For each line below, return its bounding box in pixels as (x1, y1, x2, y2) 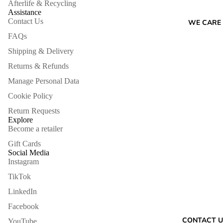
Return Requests (8, 107, 60, 115)
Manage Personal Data (8, 77, 79, 86)
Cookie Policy (8, 92, 53, 101)
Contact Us (8, 17, 43, 26)
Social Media (8, 148, 49, 157)
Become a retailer (8, 124, 63, 133)
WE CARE (188, 18, 221, 27)
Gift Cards (8, 139, 41, 148)
